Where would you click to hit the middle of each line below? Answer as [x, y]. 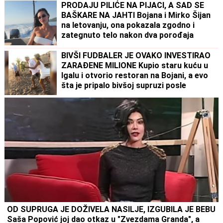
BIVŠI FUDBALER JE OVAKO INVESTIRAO [136, 55]
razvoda [77, 95]
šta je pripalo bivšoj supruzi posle [124, 85]
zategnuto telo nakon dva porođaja [128, 35]
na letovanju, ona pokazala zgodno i [128, 25]
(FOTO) [75, 45]
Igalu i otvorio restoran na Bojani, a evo [135, 75]
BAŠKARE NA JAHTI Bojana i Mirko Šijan [136, 15]
